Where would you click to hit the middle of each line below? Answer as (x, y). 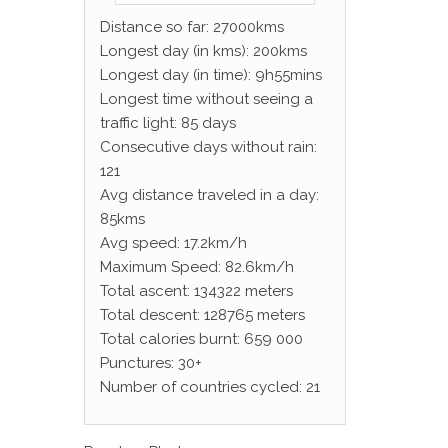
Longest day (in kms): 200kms (203, 51)
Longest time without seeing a (206, 99)
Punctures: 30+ (150, 363)
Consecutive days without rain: (208, 147)
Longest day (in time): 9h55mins (210, 75)
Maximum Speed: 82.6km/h (196, 267)
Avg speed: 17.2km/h (173, 243)
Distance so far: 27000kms (191, 27)
